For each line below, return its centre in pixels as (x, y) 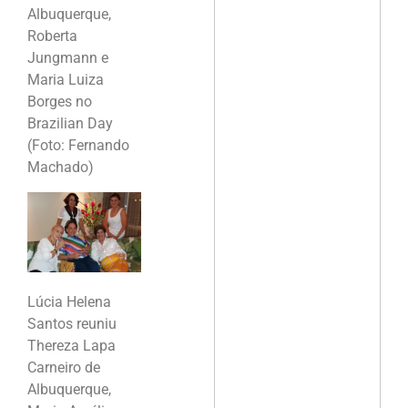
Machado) (61, 168)
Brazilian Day (70, 124)
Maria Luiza (66, 80)
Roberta (52, 36)
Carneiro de (64, 368)
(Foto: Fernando (78, 146)
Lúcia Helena (69, 302)
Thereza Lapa (71, 346)
